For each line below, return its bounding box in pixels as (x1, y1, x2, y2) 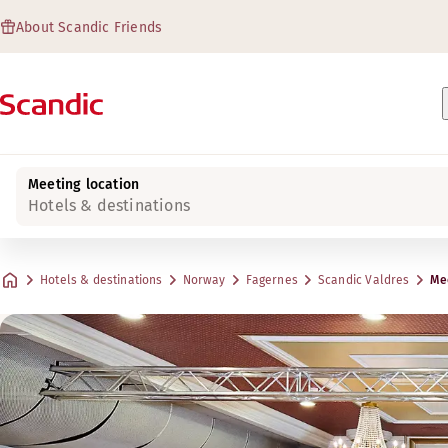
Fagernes (245, 273, 298, 287)
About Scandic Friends (16, 19, 163, 36)
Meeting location (28, 176, 140, 193)
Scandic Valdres (317, 273, 410, 287)
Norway (182, 273, 226, 287)
